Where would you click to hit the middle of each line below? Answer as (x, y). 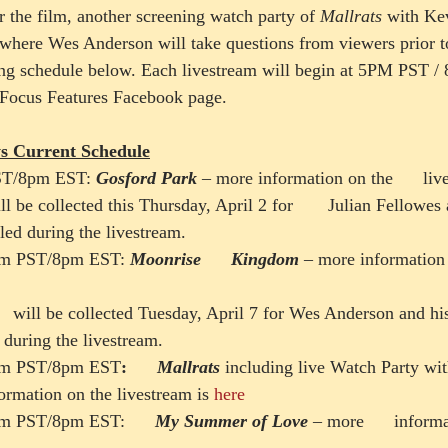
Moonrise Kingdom (214, 259)
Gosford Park (146, 178)
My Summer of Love (231, 421)
